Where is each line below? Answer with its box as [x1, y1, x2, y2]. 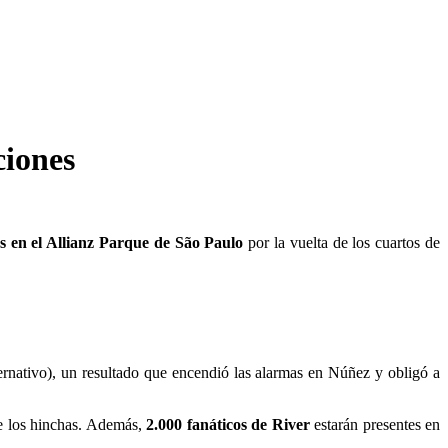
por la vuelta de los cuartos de [243, 233, 441, 251]
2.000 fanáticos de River [146, 416, 310, 434]
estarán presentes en [309, 416, 441, 434]
